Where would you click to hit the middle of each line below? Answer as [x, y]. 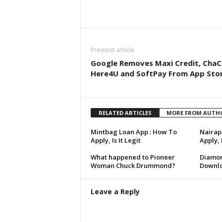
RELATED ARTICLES [125, 113]
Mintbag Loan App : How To [134, 132]
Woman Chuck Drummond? [133, 166]
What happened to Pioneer [133, 157]
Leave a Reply [115, 192]
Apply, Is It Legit [115, 140]
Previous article [112, 50]
